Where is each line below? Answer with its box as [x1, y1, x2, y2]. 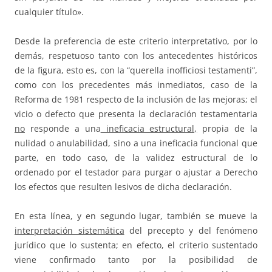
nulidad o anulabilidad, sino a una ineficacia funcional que [15, 137, 257, 149]
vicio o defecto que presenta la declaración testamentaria [15, 108, 257, 120]
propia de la [197, 123, 257, 135]
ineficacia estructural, [100, 123, 197, 135]
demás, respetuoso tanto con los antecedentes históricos [15, 50, 257, 62]
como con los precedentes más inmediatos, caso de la [15, 79, 257, 91]
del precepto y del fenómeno [124, 225, 257, 237]
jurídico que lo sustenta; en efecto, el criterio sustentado [15, 239, 257, 251]
